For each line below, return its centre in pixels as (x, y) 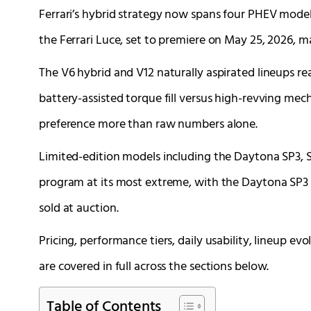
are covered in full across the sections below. (154, 267)
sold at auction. (79, 208)
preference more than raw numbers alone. (149, 124)
